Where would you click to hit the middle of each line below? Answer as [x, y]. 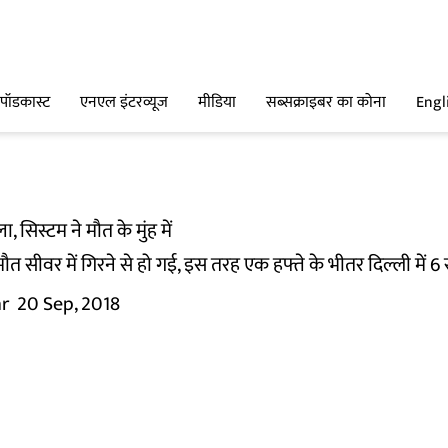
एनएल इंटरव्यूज [124, 103]
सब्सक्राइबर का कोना [326, 103]
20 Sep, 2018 [68, 304]
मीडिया [217, 103]
